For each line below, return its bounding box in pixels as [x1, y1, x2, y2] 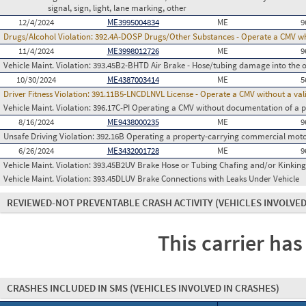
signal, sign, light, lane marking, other [48, 2, 186, 14]
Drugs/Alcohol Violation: [3, 31, 95, 42]
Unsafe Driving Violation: [3, 130, 96, 142]
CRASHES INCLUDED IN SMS [7, 281, 130, 294]
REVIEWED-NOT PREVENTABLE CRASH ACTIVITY [7, 196, 215, 209]
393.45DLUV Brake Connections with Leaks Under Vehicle [93, 173, 299, 184]
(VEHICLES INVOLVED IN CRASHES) [130, 281, 279, 294]
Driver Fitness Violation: [3, 88, 92, 100]
